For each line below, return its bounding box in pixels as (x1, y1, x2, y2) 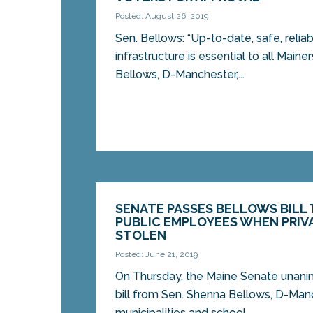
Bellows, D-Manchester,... (115, 68, 245, 82)
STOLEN (115, 228, 167, 243)
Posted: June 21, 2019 (115, 249, 198, 260)
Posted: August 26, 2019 (115, 11, 209, 22)
